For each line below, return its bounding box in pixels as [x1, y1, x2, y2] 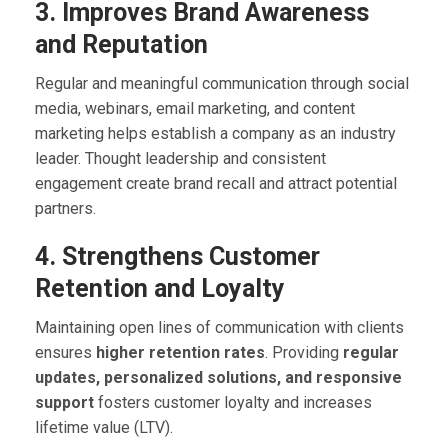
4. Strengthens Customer [35, 241, 320, 271]
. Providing [265, 342, 343, 362]
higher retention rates [96, 342, 265, 362]
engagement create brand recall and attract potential [35, 173, 397, 193]
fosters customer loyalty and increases [94, 392, 372, 412]
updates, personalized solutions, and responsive [35, 367, 402, 387]
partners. [35, 198, 96, 218]
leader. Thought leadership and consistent [35, 148, 326, 168]
